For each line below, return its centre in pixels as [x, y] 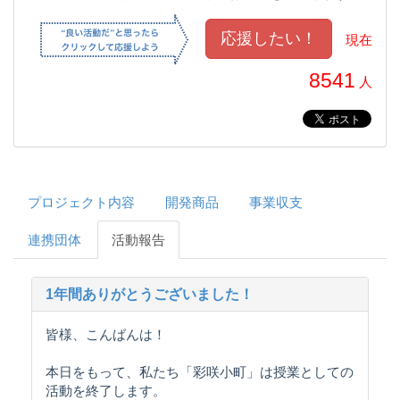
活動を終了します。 [106, 390]
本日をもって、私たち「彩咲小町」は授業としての [200, 371]
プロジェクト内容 [81, 202]
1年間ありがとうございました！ [150, 294]
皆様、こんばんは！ [106, 334]
